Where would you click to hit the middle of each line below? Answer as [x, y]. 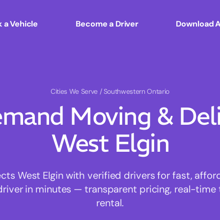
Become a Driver [107, 24]
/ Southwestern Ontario [134, 92]
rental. [110, 203]
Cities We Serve [75, 92]
